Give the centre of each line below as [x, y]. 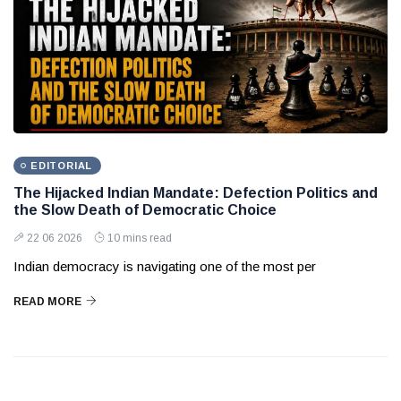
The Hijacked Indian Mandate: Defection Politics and [196, 193]
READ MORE [47, 302]
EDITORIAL [62, 166]
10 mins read [140, 239]
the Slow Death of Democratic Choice [145, 210]
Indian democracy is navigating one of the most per [165, 267]
